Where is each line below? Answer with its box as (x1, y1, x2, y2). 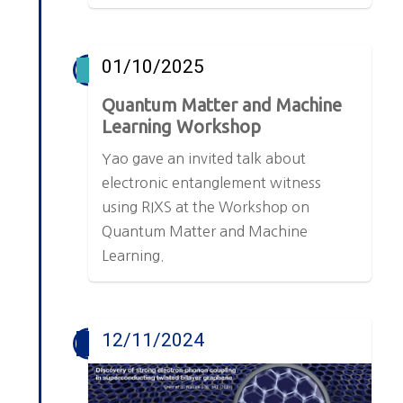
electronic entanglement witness (102, 175, 322, 190)
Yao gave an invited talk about (102, 150, 307, 166)
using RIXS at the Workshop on (102, 199, 310, 214)
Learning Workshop (102, 115, 262, 137)
